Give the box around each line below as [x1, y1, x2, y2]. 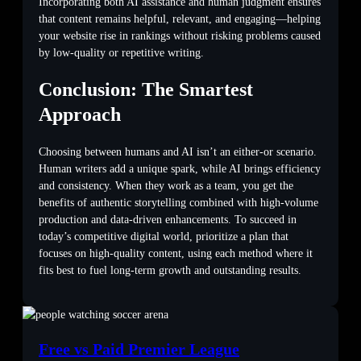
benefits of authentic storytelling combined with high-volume [39, 196, 318, 209]
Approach [39, 104, 121, 126]
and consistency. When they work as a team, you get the [39, 179, 293, 192]
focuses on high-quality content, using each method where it [39, 247, 313, 259]
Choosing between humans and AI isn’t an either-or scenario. [39, 145, 317, 158]
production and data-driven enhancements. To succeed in [39, 213, 297, 226]
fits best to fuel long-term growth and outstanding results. [39, 263, 301, 276]
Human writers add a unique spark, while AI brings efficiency [39, 162, 321, 175]
